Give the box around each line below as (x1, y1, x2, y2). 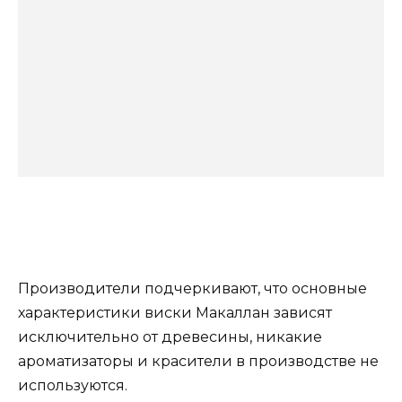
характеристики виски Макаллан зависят (18, 304, 332, 322)
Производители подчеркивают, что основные (18, 280, 367, 298)
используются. (18, 377, 127, 395)
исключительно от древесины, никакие (18, 328, 322, 346)
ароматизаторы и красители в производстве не (18, 353, 379, 371)
